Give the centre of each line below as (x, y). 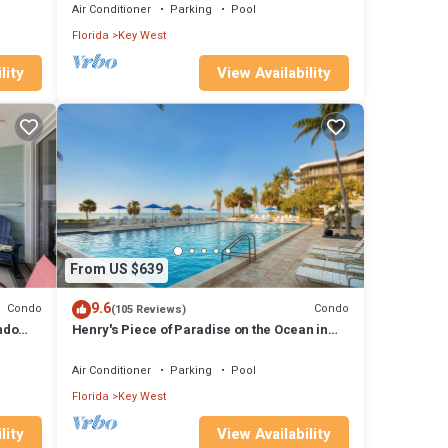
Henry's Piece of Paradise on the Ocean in (199, 329)
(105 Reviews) (148, 309)
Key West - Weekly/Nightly (150, 347)
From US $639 (116, 270)
